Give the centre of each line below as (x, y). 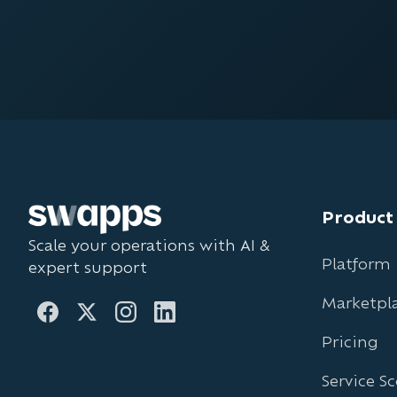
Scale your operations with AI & (149, 245)
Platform (356, 263)
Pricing (350, 341)
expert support (88, 267)
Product (357, 217)
